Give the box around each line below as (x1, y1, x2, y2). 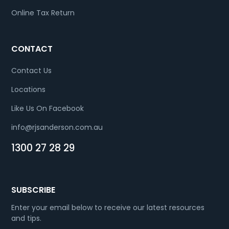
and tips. (11, 213, 42, 223)
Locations (11, 84, 46, 95)
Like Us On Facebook (11, 103, 84, 113)
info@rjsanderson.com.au (11, 122, 103, 132)
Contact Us (11, 65, 52, 76)
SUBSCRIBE (11, 184, 56, 196)
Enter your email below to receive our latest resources (11, 202, 205, 213)
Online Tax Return (11, 7, 75, 18)
